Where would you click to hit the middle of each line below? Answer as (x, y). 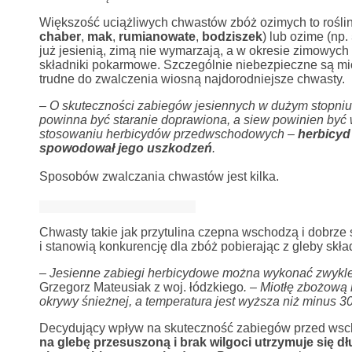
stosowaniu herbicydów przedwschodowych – (168, 134)
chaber (60, 37)
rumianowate (157, 37)
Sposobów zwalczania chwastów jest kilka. (159, 176)
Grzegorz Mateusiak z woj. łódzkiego (141, 287)
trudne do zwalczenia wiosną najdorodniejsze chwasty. (192, 79)
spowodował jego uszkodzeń (125, 148)
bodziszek (232, 37)
